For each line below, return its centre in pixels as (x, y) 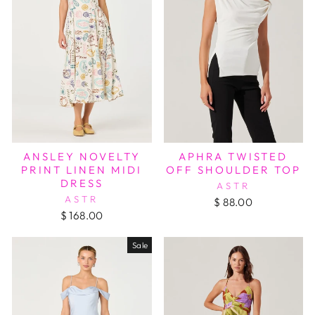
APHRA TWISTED (233, 156)
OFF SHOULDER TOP (233, 169)
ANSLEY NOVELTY (82, 156)
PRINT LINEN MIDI (82, 169)
